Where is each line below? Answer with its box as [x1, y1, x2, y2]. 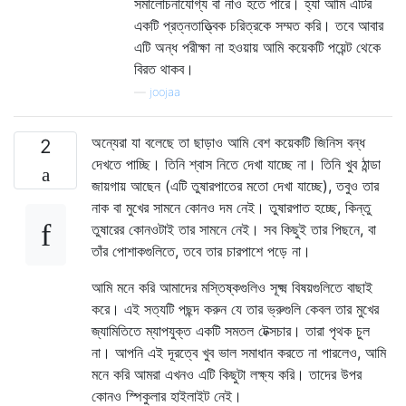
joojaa [150, 85, 180, 100]
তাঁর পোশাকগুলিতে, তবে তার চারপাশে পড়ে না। [92, 242, 311, 261]
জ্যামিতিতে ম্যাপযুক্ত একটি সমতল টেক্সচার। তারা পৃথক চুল [92, 322, 370, 341]
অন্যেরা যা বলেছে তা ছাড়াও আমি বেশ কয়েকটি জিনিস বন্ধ [92, 133, 365, 152]
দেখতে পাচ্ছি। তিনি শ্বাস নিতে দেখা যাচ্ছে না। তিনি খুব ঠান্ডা [92, 155, 381, 174]
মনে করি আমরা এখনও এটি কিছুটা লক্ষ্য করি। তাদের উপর [92, 365, 362, 384]
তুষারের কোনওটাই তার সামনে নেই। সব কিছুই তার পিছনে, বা [92, 220, 376, 239]
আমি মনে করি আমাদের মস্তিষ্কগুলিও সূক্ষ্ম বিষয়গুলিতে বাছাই [92, 278, 372, 297]
